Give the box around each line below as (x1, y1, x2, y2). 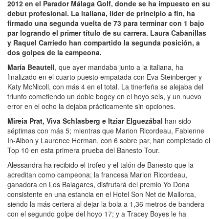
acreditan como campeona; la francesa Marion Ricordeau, (7, 169, 187, 179)
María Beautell (7, 62, 55, 72)
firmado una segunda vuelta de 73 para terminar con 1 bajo (7, 18, 204, 28)
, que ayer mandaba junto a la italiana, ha (55, 62, 183, 72)
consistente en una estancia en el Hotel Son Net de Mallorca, (7, 189, 196, 199)
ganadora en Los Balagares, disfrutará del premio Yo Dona (7, 179, 190, 189)
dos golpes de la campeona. (7, 47, 102, 57)
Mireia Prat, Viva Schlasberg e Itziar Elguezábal (7, 115, 163, 126)
